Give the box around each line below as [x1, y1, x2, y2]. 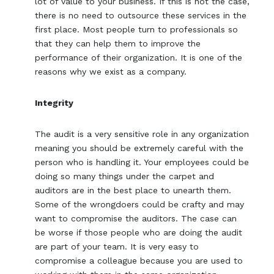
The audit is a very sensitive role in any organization [35, 129, 250, 139]
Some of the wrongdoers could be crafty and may [35, 199, 245, 210]
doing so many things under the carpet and [35, 171, 215, 182]
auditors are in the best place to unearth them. [35, 185, 232, 196]
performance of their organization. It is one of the [35, 53, 243, 63]
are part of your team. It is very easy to [35, 242, 199, 252]
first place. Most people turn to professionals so [35, 24, 239, 35]
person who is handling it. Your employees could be [35, 157, 250, 168]
